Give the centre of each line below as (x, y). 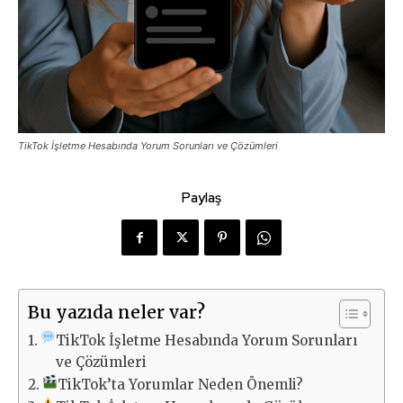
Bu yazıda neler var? (116, 313)
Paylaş (201, 198)
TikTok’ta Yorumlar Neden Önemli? (181, 385)
